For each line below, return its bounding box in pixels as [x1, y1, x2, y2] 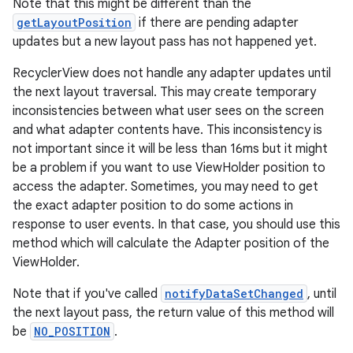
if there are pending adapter [136, 15, 299, 31]
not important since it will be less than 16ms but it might [13, 141, 328, 157]
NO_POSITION [34, 324, 110, 339]
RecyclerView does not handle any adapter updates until [13, 65, 331, 81]
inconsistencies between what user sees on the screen [13, 103, 324, 119]
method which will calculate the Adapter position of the [13, 236, 329, 251]
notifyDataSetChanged [165, 286, 303, 301]
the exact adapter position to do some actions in [13, 198, 293, 214]
